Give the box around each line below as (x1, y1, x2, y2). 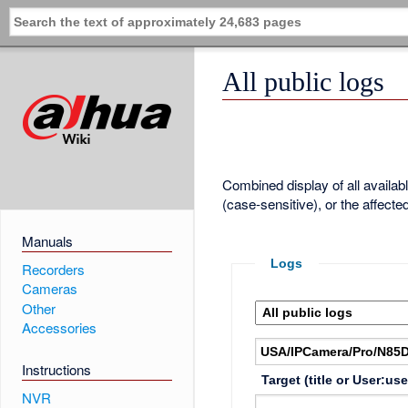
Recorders (21, 260, 85, 280)
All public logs (222, 66, 385, 98)
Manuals (21, 231, 73, 251)
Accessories (21, 318, 97, 338)
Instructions (21, 360, 91, 380)
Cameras (21, 279, 77, 299)
